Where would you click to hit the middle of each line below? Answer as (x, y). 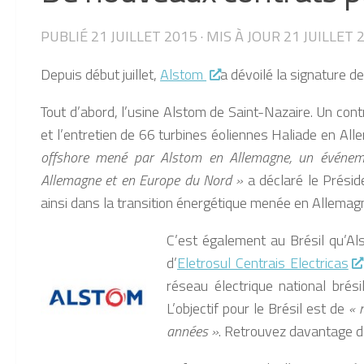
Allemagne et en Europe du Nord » (144, 180)
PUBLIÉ (66, 35)
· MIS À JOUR (240, 35)
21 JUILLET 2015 (144, 35)
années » (193, 331)
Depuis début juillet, (100, 75)
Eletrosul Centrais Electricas (263, 263)
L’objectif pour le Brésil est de (258, 309)
